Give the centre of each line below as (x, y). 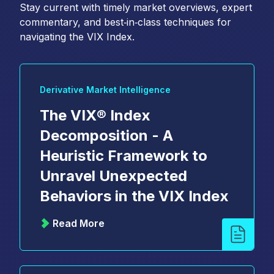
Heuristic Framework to (124, 155)
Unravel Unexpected (113, 176)
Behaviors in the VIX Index (134, 196)
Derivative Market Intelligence (105, 89)
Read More (79, 223)
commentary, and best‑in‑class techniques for (125, 22)
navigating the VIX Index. (77, 36)
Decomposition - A (106, 135)
